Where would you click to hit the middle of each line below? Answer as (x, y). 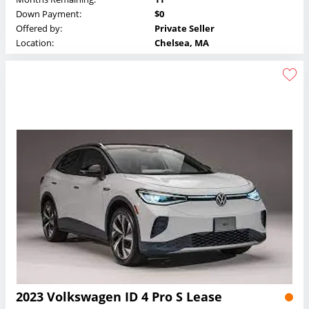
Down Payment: (49, 14)
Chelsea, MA (182, 43)
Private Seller (185, 29)
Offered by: (39, 29)
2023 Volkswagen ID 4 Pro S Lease (119, 297)
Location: (35, 43)
